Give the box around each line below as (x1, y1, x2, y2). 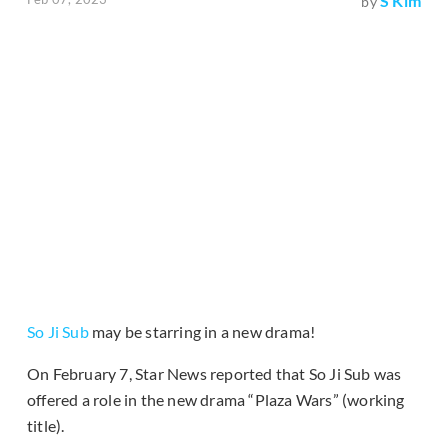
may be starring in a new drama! (88, 322, 316, 342)
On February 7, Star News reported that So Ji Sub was (27, 364, 402, 384)
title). (27, 416, 65, 436)
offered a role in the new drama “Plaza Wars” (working (27, 390, 405, 410)
